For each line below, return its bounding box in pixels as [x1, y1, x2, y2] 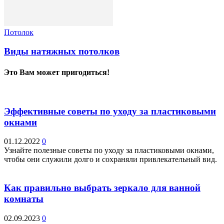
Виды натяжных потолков [4, 46, 119, 57]
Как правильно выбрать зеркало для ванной [4, 182, 200, 193]
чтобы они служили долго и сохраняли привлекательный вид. [4, 155, 217, 164]
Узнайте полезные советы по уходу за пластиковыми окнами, [4, 146, 214, 155]
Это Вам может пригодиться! [4, 67, 109, 76]
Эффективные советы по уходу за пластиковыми [4, 105, 216, 116]
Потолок [4, 27, 33, 36]
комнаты [4, 193, 43, 204]
